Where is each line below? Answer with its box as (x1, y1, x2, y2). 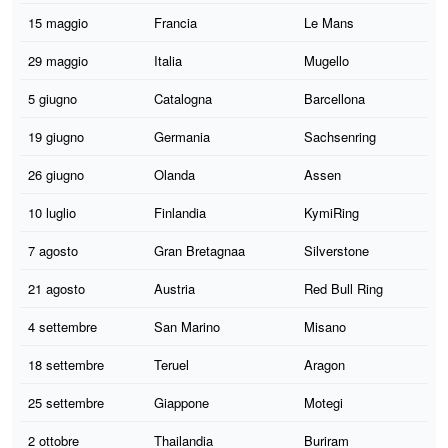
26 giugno (28, 164, 84, 184)
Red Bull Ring (304, 278, 383, 298)
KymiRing (304, 202, 359, 222)
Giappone (154, 392, 209, 412)
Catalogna (154, 88, 212, 108)
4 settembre (28, 316, 97, 336)
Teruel (154, 354, 189, 374)
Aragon (304, 354, 345, 374)
